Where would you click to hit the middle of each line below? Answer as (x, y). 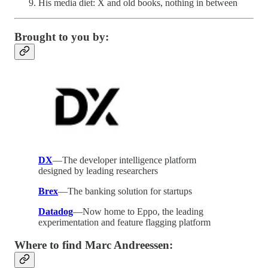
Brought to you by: (62, 36)
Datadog (56, 211)
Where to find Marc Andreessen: (94, 245)
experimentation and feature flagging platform (124, 222)
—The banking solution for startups (125, 191)
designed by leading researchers (98, 170)
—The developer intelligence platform (124, 160)
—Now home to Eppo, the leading (138, 211)
